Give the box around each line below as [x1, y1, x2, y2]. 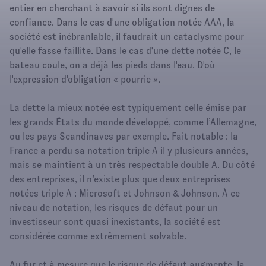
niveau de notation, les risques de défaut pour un [9, 202, 218, 213]
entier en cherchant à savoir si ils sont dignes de [9, 2, 215, 13]
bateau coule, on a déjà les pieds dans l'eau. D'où [9, 59, 215, 70]
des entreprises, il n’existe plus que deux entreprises [9, 173, 230, 184]
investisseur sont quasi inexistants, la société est [9, 216, 221, 227]
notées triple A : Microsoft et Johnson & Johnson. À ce [9, 188, 240, 198]
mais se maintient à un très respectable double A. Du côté [9, 159, 255, 170]
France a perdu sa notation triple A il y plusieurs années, [9, 145, 248, 156]
